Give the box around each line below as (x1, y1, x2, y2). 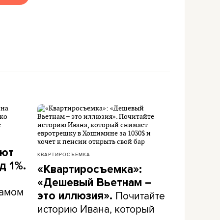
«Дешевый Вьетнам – (37, 176, 152, 190)
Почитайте (115, 188, 165, 203)
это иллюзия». (37, 189, 115, 203)
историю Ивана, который (37, 201, 155, 216)
